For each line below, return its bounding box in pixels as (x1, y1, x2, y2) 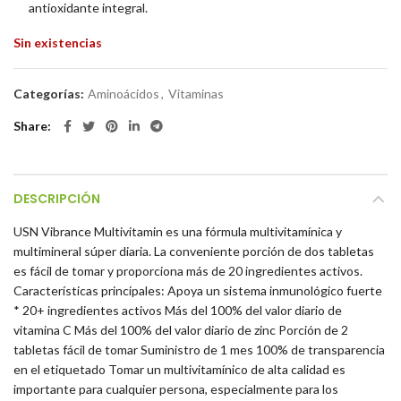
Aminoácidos (88, 86, 159, 101)
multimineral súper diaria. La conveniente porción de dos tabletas (13, 243, 374, 259)
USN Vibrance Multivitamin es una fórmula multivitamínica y (13, 224, 342, 239)
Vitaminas (168, 86, 224, 101)
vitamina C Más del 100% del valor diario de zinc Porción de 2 (13, 322, 348, 337)
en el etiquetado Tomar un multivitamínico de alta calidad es (13, 362, 346, 377)
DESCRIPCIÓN (13, 190, 100, 208)
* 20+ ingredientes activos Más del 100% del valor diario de (13, 303, 342, 318)
